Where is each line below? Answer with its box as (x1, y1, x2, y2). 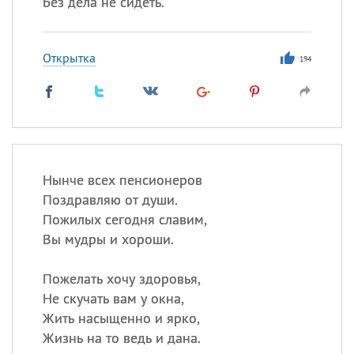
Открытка (42, 50, 96, 66)
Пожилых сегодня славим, (42, 210, 207, 228)
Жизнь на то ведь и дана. (42, 329, 201, 347)
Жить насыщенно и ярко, (42, 309, 200, 327)
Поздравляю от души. (42, 190, 178, 209)
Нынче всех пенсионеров (42, 171, 202, 189)
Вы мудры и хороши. (42, 230, 174, 248)
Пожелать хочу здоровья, (42, 269, 201, 288)
